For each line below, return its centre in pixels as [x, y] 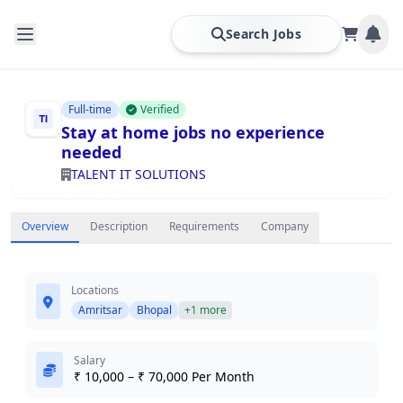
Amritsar [100, 310]
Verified [160, 109]
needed [91, 152]
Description [119, 226]
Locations [95, 290]
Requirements [204, 226]
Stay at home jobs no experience [193, 132]
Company [285, 226]
